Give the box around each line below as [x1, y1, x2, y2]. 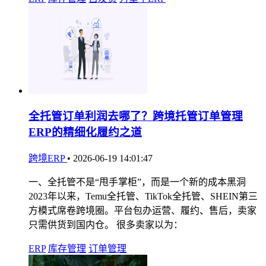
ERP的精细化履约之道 [28, 126, 142, 139]
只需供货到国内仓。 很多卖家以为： [28, 220, 183, 230]
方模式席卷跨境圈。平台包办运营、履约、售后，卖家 [28, 205, 256, 216]
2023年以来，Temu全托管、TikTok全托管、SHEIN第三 [28, 191, 258, 202]
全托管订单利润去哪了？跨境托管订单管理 [28, 110, 243, 123]
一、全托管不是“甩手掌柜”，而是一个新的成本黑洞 [28, 177, 246, 188]
